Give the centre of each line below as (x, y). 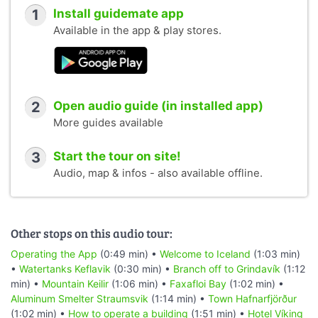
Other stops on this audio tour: (92, 233)
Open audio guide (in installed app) (158, 105)
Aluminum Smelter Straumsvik (79, 299)
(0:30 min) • (142, 269)
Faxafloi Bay (198, 284)
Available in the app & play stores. (137, 31)
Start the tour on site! (117, 156)
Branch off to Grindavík (227, 269)
